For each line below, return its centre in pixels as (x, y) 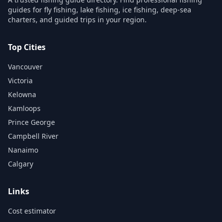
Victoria (20, 81)
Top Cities (27, 47)
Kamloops (24, 108)
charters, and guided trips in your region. (77, 20)
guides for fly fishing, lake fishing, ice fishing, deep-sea (100, 10)
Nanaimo (23, 150)
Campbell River (33, 136)
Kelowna (22, 94)
